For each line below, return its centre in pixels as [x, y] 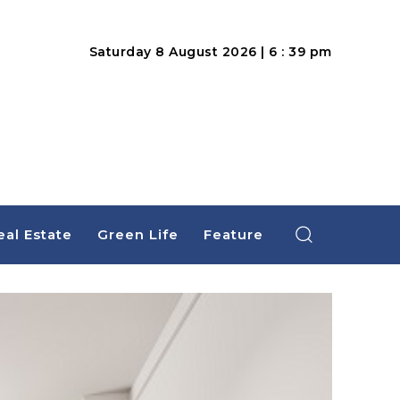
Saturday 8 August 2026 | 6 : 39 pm [210, 51]
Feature [233, 234]
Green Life [137, 234]
